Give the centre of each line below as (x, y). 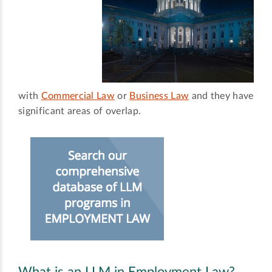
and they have (221, 96)
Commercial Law (78, 96)
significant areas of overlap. (80, 111)
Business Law (159, 96)
